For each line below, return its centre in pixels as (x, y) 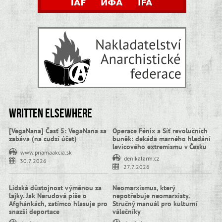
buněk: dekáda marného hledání (161, 139)
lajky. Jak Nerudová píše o (48, 195)
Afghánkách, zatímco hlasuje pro (58, 203)
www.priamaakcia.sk (46, 152)
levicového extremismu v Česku (159, 147)
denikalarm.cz (141, 158)
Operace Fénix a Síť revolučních (160, 131)
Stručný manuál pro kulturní (155, 203)
